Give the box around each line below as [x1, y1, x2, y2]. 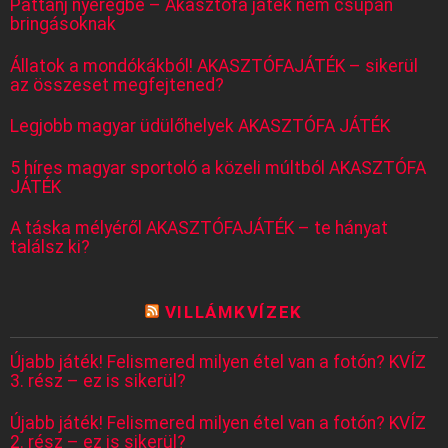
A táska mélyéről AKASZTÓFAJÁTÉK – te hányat [10, 218, 388, 239]
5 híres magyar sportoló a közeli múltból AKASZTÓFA [10, 157, 426, 178]
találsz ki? [10, 237, 90, 258]
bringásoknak [10, 14, 116, 35]
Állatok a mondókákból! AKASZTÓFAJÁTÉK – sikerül [10, 55, 418, 76]
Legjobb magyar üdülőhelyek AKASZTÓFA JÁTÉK [10, 116, 390, 137]
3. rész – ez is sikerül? [10, 371, 186, 392]
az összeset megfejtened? [10, 74, 224, 95]
